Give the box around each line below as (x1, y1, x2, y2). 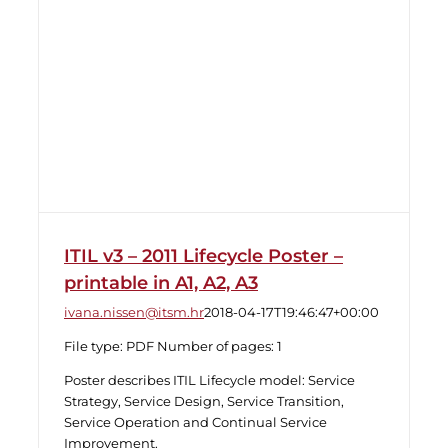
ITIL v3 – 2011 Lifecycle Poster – (64, 245, 343, 267)
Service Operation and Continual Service (64, 414, 327, 430)
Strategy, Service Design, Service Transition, (64, 393, 344, 409)
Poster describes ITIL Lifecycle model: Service (64, 372, 355, 388)
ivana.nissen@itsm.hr (64, 304, 204, 320)
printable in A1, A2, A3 (64, 272, 258, 294)
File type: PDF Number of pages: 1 (64, 338, 282, 354)
